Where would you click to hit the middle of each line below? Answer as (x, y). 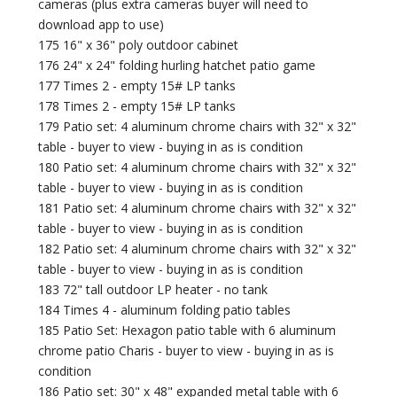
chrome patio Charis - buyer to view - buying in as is (187, 351)
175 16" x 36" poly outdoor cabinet (139, 45)
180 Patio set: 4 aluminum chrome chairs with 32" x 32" (198, 167)
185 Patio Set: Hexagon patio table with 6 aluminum (187, 331)
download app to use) (101, 25)
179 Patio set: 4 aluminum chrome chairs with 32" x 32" (198, 127)
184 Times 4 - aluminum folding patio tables (165, 310)
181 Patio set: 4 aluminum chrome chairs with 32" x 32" (198, 208)
